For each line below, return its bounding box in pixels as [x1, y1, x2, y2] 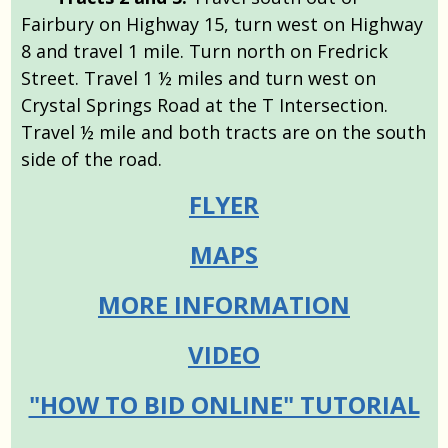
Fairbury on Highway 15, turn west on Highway [21, 11, 423, 36]
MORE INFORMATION [98, 287, 350, 321]
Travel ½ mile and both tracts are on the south [21, 119, 426, 144]
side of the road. [21, 146, 162, 171]
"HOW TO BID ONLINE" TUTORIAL [28, 387, 420, 421]
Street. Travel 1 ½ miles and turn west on [21, 65, 376, 90]
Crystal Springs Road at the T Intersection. [21, 92, 388, 117]
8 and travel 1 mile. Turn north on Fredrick [21, 38, 388, 63]
